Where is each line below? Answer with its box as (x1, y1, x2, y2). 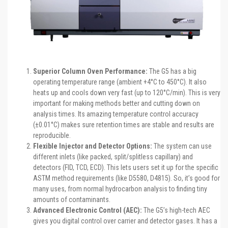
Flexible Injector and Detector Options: (33, 141, 152, 150)
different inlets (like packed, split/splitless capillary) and (33, 152, 193, 161)
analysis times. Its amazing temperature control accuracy (33, 109, 198, 118)
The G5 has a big (148, 67, 196, 75)
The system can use (152, 141, 212, 150)
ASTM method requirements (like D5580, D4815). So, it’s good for (33, 174, 220, 182)
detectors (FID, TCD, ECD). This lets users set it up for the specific (33, 163, 218, 172)
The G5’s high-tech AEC (142, 206, 210, 214)
